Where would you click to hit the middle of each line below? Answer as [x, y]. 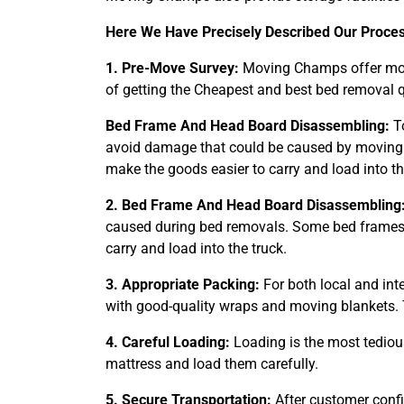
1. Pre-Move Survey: [172, 68]
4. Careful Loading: [168, 342]
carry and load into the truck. [196, 248]
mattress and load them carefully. [212, 364]
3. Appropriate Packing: [183, 285]
